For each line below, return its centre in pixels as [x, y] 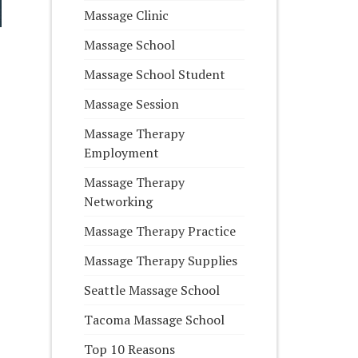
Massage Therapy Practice [160, 231]
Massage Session [132, 104]
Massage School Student [155, 74]
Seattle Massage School [152, 290]
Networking [119, 201]
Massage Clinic [127, 15]
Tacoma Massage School [155, 320]
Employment [122, 153]
